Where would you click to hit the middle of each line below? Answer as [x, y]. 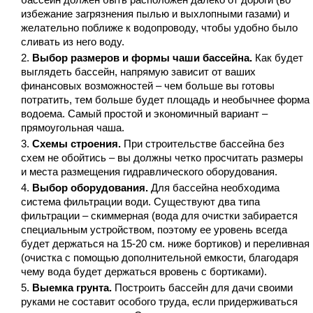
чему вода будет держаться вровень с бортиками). [144, 272]
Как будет [278, 58]
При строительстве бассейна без [203, 144]
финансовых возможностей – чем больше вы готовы [148, 86]
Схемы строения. [77, 144]
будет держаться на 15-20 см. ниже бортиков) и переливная [165, 244]
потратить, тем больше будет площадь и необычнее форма [165, 100]
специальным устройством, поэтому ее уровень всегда [154, 230]
